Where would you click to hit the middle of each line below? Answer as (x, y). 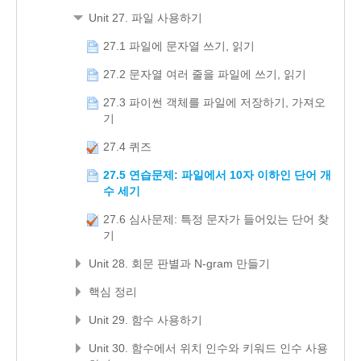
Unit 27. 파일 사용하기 (145, 18)
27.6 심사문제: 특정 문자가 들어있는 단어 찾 (216, 220)
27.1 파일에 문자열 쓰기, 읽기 (179, 46)
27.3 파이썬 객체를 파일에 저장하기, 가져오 (214, 103)
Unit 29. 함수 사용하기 (145, 320)
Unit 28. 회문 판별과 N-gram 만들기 (179, 264)
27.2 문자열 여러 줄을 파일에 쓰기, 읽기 (205, 75)
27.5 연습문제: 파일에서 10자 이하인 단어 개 (217, 175)
